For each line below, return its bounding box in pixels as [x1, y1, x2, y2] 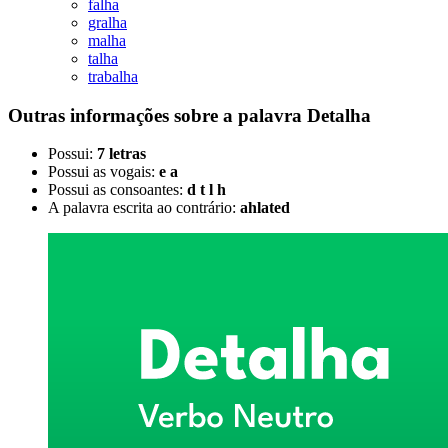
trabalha [88, 67, 138, 85]
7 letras [97, 145, 146, 163]
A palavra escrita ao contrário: [48, 199, 240, 217]
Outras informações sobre [8, 104, 223, 126]
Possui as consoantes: [48, 181, 187, 199]
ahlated [240, 199, 290, 217]
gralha [88, 13, 127, 31]
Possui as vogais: [48, 163, 159, 181]
